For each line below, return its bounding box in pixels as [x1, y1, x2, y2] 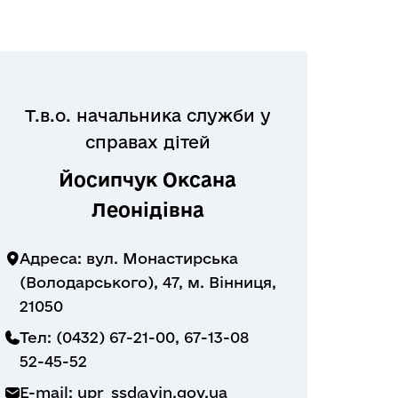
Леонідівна [91, 199, 204, 220]
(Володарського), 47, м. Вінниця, [20, 274, 276, 291]
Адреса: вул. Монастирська [20, 250, 238, 267]
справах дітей [84, 132, 211, 152]
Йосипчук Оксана [59, 169, 236, 190]
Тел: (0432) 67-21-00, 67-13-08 [20, 329, 249, 346]
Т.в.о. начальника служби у [24, 106, 271, 125]
